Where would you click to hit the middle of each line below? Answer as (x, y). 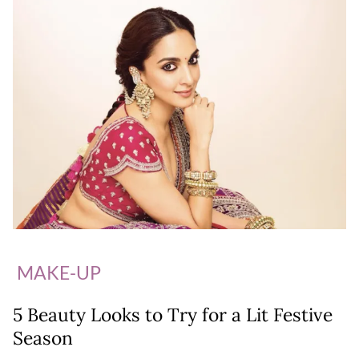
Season (43, 337)
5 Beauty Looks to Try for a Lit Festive (173, 314)
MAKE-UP (59, 272)
